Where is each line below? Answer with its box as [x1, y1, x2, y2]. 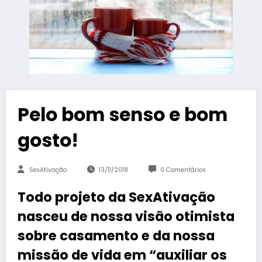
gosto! [18, 127, 78, 153]
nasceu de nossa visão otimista [18, 206, 235, 226]
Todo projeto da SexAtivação [18, 187, 215, 206]
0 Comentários [160, 165, 206, 174]
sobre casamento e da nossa [18, 226, 215, 245]
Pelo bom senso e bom [18, 101, 227, 127]
